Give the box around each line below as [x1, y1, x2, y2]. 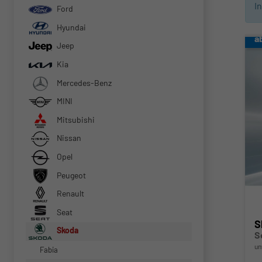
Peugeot [55, 170, 86, 180]
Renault [55, 188, 84, 199]
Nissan [55, 133, 81, 143]
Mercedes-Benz [55, 77, 112, 88]
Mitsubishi [55, 114, 95, 125]
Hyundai [55, 22, 86, 32]
